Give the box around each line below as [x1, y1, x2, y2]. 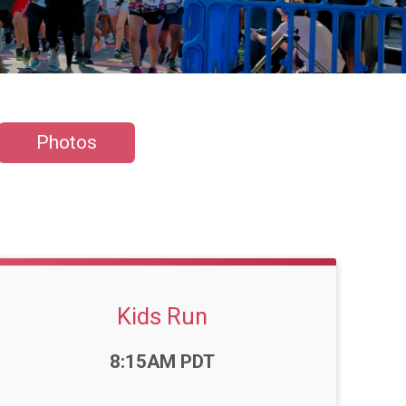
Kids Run [117, 303, 208, 331]
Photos [36, 131, 97, 154]
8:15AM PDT [110, 351, 216, 373]
